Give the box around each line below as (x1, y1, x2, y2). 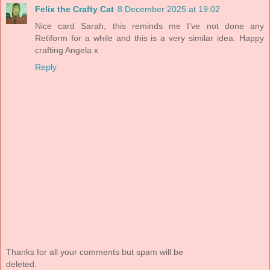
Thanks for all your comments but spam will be (6, 247, 183, 257)
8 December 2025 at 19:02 (118, 4, 220, 14)
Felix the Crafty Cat (35, 4, 114, 14)
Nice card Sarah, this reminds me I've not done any (35, 20, 264, 31)
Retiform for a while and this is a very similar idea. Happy (35, 33, 264, 43)
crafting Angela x (35, 45, 98, 55)
